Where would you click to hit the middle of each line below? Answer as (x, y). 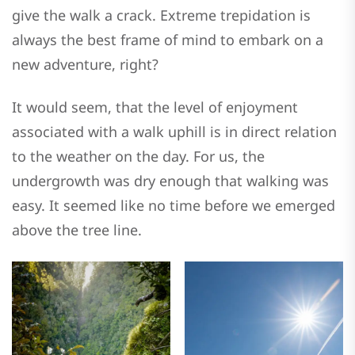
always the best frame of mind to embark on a (168, 39)
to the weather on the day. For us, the (138, 157)
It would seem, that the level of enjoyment (155, 107)
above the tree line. (77, 230)
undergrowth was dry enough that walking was (170, 181)
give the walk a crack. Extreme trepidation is (161, 15)
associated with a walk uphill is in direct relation (174, 132)
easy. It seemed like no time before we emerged (174, 206)
